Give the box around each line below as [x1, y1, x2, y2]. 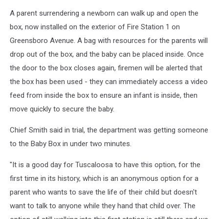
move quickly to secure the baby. [10, 105, 114, 113]
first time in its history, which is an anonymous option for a [10, 174, 198, 183]
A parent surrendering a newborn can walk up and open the [10, 9, 198, 18]
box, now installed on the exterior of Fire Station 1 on [10, 22, 180, 31]
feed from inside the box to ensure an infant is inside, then [10, 91, 197, 100]
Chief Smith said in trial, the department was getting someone [10, 126, 208, 134]
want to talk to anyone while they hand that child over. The [10, 201, 196, 210]
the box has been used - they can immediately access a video [10, 77, 208, 86]
